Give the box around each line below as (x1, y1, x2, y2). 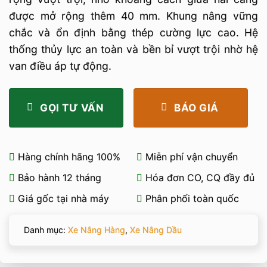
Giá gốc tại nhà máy (15, 192, 109, 204)
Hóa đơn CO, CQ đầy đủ (142, 171, 254, 184)
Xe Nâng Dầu (130, 224, 182, 235)
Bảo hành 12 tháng (15, 171, 101, 184)
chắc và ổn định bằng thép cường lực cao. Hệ (9, 26, 258, 39)
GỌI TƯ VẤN (37, 101, 104, 114)
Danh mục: (24, 224, 68, 235)
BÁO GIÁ (171, 101, 219, 114)
